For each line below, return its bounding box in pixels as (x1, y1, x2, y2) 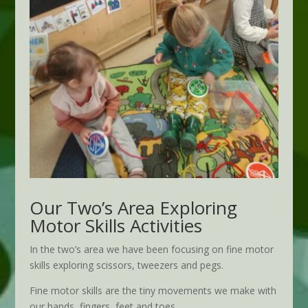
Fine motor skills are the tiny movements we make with (29, 284, 276, 298)
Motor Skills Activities (29, 213, 202, 239)
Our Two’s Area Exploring (29, 195, 237, 221)
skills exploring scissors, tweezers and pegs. (29, 258, 223, 272)
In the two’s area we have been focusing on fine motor (29, 243, 274, 256)
